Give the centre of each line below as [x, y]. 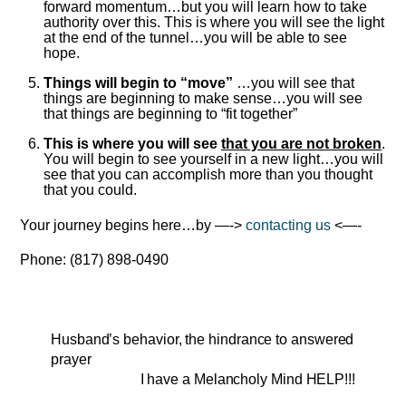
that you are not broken [301, 143]
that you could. [90, 189]
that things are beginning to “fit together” [170, 113]
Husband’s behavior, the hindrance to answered [203, 339]
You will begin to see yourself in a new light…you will [213, 159]
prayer [71, 359]
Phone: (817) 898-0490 [95, 259]
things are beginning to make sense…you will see [203, 98]
